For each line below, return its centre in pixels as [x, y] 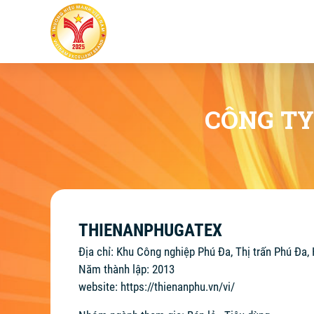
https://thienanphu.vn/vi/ [178, 287]
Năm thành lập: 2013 [127, 269]
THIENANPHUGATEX [150, 230]
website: [100, 287]
